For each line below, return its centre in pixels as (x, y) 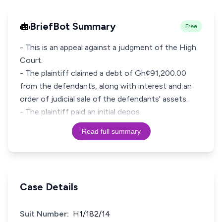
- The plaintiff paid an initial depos (80, 112)
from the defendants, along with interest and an (106, 86)
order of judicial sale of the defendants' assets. (104, 99)
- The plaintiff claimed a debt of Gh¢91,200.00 (103, 73)
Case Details (49, 187)
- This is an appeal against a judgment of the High (108, 47)
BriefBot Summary (73, 26)
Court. (31, 60)
